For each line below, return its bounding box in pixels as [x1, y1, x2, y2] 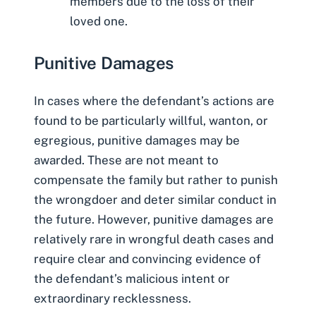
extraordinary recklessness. [34, 291, 191, 305]
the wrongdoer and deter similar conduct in [34, 192, 276, 207]
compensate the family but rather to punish [34, 172, 278, 187]
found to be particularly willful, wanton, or [34, 113, 268, 128]
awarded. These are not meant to [34, 152, 219, 167]
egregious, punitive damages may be [34, 133, 240, 147]
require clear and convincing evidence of [34, 251, 261, 266]
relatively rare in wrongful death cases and [34, 231, 274, 246]
